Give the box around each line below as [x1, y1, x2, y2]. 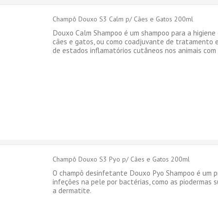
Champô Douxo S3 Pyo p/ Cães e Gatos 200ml [53, 155, 190, 163]
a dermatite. [53, 185, 92, 195]
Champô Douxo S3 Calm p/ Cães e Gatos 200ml [53, 15, 194, 23]
